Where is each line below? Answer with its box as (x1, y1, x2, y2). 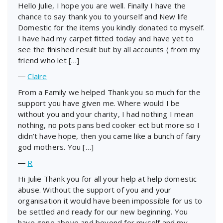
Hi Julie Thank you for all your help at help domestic (18, 173, 197, 184)
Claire (27, 71, 47, 81)
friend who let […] (18, 55, 80, 65)
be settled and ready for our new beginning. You (18, 206, 188, 217)
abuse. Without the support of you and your (18, 184, 172, 195)
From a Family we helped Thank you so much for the (18, 87, 201, 97)
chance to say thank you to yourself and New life (18, 11, 188, 21)
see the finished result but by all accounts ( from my (18, 44, 201, 54)
